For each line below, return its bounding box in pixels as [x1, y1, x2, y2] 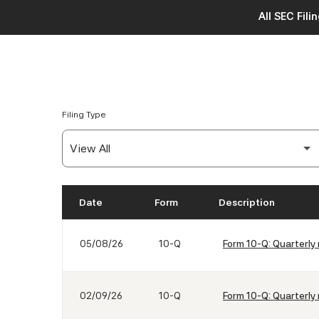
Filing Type [62, 110, 106, 120]
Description [219, 197, 275, 208]
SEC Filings [74, 230, 127, 241]
